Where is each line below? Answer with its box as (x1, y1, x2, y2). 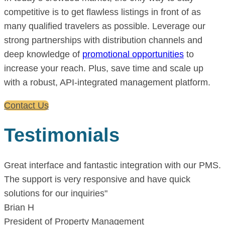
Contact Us (4, 100, 49, 110)
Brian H (4, 202, 34, 212)
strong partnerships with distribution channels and (4, 35, 202, 45)
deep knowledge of (4, 49, 82, 59)
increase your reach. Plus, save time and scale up (4, 63, 203, 73)
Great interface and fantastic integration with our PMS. (4, 160, 221, 170)
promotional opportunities (82, 49, 184, 59)
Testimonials (4, 125, 120, 146)
